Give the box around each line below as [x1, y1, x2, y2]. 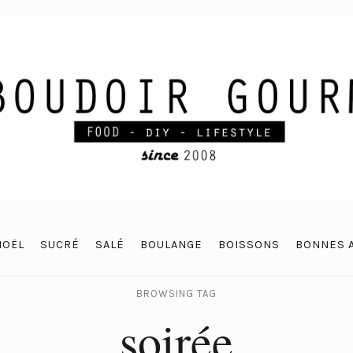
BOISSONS [217, 238, 280, 251]
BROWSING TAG [136, 288, 217, 299]
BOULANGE [139, 238, 203, 251]
